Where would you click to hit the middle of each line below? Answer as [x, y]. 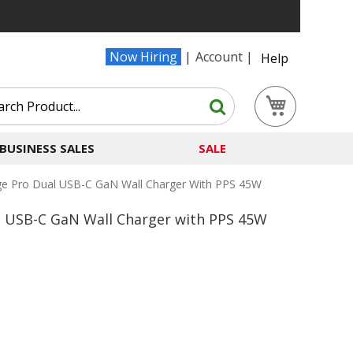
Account [219, 57]
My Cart [316, 93]
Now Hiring [143, 57]
